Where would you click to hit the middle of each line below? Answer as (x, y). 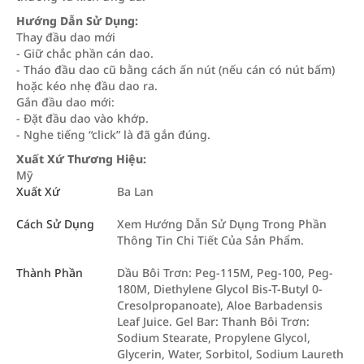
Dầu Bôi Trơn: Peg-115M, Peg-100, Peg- (225, 273)
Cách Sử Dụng (55, 224)
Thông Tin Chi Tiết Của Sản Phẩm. (210, 240)
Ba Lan (135, 191)
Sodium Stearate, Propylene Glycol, (214, 338)
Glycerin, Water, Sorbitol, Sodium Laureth (230, 354)
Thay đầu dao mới (66, 37)
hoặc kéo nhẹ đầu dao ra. (87, 86)
